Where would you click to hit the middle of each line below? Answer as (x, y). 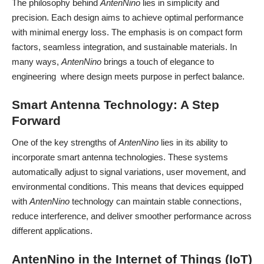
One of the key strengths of (65, 142)
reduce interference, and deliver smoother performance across (132, 216)
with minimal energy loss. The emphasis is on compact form (127, 32)
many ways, (37, 61)
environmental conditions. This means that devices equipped (128, 186)
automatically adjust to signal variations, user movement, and (129, 171)
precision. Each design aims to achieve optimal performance (128, 17)
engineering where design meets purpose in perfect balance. (128, 76)
